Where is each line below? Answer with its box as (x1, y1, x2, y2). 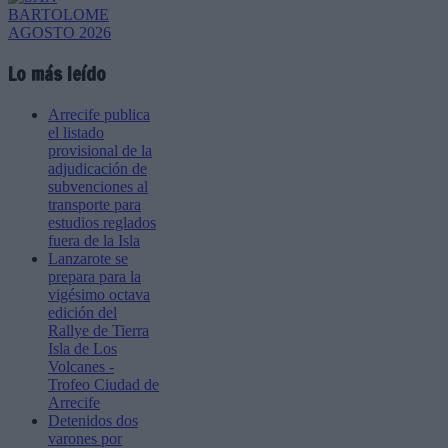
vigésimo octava (48, 285, 150, 303)
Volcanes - (48, 357, 114, 375)
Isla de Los (48, 339, 117, 357)
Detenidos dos (48, 411, 138, 429)
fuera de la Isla (48, 231, 140, 249)
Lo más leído (8, 60, 106, 87)
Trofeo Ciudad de (48, 375, 159, 393)
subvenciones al (48, 177, 148, 195)
